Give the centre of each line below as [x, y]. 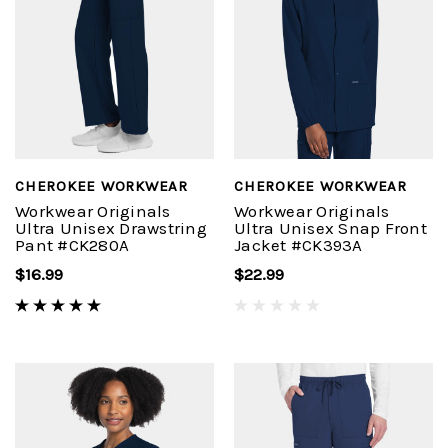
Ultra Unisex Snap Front [330, 228]
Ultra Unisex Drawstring [111, 228]
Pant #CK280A [72, 245]
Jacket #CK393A [298, 245]
